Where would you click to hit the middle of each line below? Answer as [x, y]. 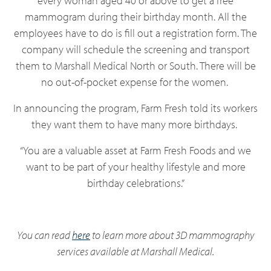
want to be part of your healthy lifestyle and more [135, 167]
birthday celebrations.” [135, 183]
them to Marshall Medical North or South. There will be [135, 66]
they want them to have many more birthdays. [135, 124]
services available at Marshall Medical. [135, 251]
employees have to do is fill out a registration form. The [135, 33]
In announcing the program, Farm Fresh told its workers [135, 108]
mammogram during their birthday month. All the [135, 17]
